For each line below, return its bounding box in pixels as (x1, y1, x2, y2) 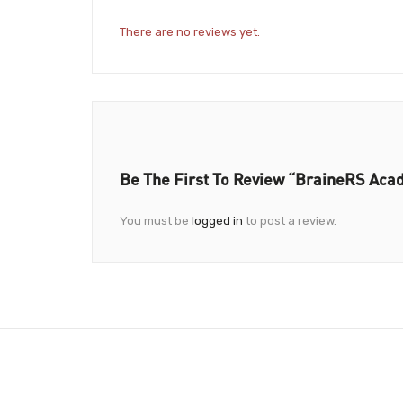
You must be (120, 214, 192, 228)
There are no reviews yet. (120, 25, 260, 40)
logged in (192, 214, 243, 228)
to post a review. (243, 214, 336, 228)
